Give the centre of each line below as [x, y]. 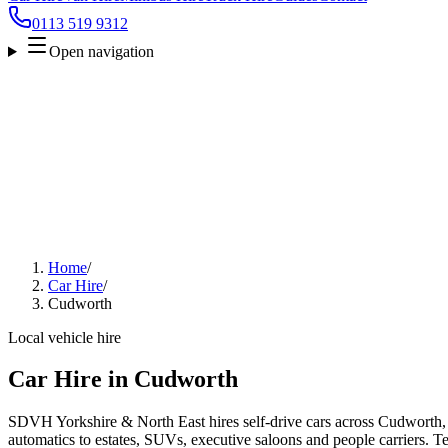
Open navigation [101, 51]
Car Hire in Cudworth [123, 379]
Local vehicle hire [64, 337]
